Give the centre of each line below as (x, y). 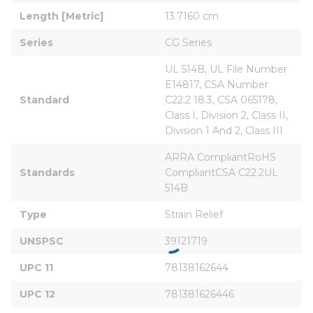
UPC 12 (37, 294)
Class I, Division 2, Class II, (228, 115)
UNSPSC (42, 241)
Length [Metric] (61, 16)
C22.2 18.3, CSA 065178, (223, 100)
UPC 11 (36, 267)
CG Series (188, 42)
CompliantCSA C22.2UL (223, 172)
